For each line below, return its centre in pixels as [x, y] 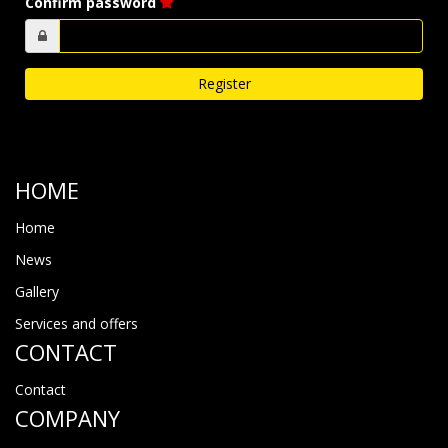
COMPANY [67, 418]
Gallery [37, 291]
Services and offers [76, 323]
